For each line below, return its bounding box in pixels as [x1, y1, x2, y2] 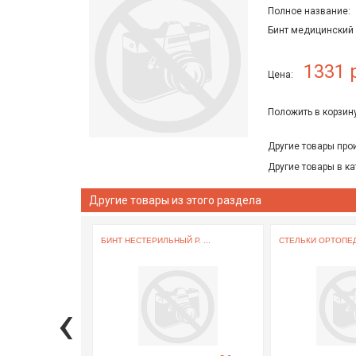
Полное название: [268, 6, 350, 17]
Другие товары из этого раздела [89, 194, 261, 207]
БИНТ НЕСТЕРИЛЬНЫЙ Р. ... [101, 235, 211, 245]
